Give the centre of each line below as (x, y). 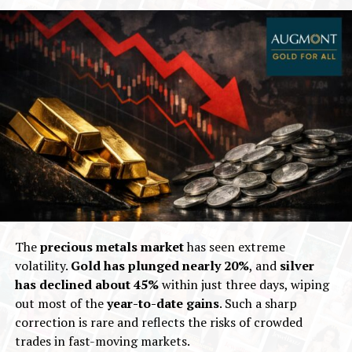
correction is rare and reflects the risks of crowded (158, 322)
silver (297, 265)
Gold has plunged (125, 265)
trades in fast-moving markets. (102, 341)
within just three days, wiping (244, 284)
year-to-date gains (163, 303)
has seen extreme (234, 246)
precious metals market (112, 246)
